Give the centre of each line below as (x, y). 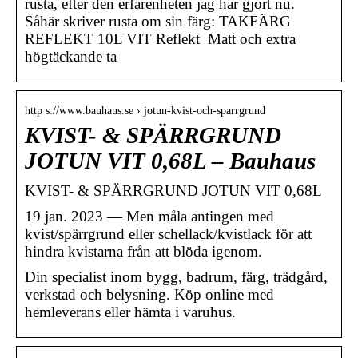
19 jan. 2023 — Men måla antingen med (149, 216)
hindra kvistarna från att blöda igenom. (143, 251)
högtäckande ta (71, 56)
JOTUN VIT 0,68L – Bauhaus (170, 161)
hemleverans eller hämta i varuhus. (130, 312)
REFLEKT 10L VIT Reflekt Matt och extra (160, 38)
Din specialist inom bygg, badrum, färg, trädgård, (176, 276)
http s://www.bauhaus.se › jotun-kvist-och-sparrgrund (145, 110)
